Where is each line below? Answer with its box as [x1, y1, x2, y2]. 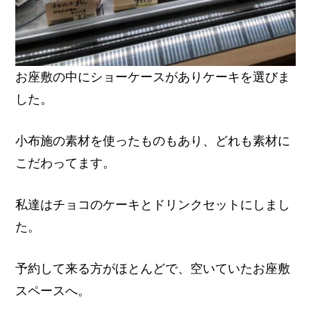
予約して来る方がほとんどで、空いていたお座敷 [15, 260, 291, 276]
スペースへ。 [15, 283, 91, 298]
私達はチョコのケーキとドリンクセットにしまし [15, 196, 291, 212]
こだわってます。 [15, 155, 116, 170]
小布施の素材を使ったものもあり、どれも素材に [15, 133, 291, 148]
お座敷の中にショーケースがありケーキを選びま [15, 69, 291, 84]
